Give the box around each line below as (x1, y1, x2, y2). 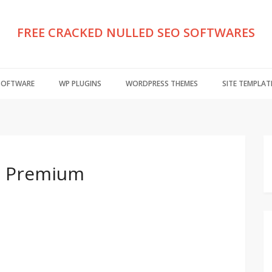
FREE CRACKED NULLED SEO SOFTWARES (17, 24, 255, 41)
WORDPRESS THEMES (125, 78, 198, 89)
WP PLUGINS (58, 78, 101, 89)
